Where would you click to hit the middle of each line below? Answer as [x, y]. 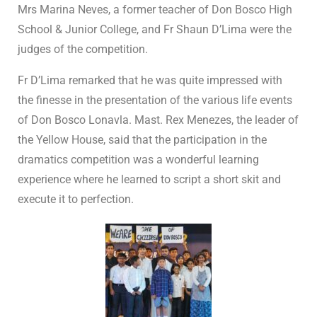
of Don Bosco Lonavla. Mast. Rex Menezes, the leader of [158, 120]
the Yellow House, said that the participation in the [142, 139]
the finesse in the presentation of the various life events [155, 100]
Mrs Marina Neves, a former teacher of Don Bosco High [155, 9]
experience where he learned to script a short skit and [149, 179]
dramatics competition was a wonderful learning [138, 159]
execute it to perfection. [76, 199]
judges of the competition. [83, 49]
